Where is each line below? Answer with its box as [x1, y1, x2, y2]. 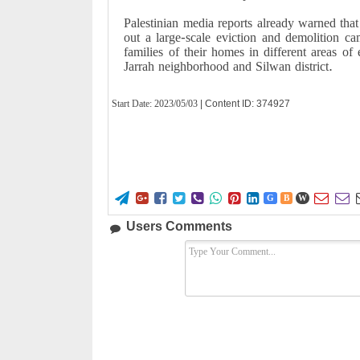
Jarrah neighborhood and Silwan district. [124, 59, 333, 74]
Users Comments [126, 219, 233, 233]
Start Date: [112, 98, 155, 109]
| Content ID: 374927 [200, 98, 291, 109]
